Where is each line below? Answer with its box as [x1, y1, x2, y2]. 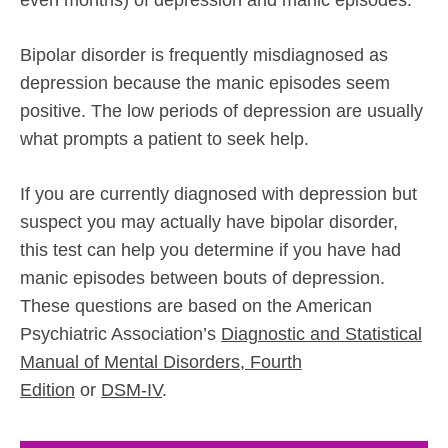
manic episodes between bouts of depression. [20, 267, 385, 288]
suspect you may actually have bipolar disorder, [20, 211, 398, 232]
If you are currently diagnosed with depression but [20, 183, 417, 204]
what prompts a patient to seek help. [20, 128, 309, 149]
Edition [20, 379, 75, 400]
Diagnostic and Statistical [221, 323, 422, 344]
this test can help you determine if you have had [20, 239, 401, 260]
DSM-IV [101, 379, 162, 400]
